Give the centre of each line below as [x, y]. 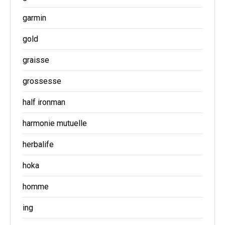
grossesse [42, 81]
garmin [34, 18]
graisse [36, 60]
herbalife [38, 145]
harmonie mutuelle [55, 124]
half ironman [44, 102]
